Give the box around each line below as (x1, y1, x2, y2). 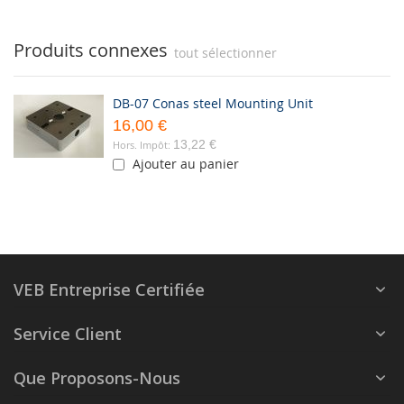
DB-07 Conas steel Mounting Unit (113, 95, 313, 113)
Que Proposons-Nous (14, 367, 180, 390)
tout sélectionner (174, 44, 277, 62)
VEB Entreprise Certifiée (14, 279, 205, 301)
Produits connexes (14, 38, 168, 62)
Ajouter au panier (133, 155, 239, 173)
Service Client (14, 323, 122, 345)
